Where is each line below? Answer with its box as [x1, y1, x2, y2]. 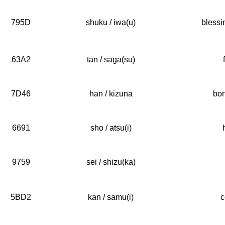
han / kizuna [89, 89, 133, 98]
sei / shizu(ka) [86, 158, 136, 166]
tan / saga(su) [86, 55, 135, 64]
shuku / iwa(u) [86, 18, 136, 27]
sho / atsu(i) [90, 124, 132, 132]
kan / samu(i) [88, 193, 134, 201]
